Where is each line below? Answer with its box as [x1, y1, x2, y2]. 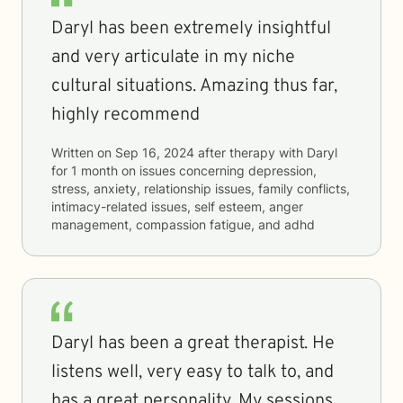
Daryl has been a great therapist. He [51, 332, 335, 355]
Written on [51, 145, 115, 160]
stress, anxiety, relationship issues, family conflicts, [51, 181, 350, 196]
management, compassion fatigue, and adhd [51, 217, 315, 232]
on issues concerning [118, 163, 248, 178]
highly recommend [51, 103, 200, 127]
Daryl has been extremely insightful [51, 17, 331, 40]
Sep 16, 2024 [115, 145, 194, 160]
